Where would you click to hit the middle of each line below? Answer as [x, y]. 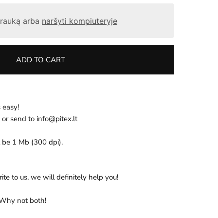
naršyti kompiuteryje [80, 21]
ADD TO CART [40, 60]
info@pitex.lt [57, 119]
